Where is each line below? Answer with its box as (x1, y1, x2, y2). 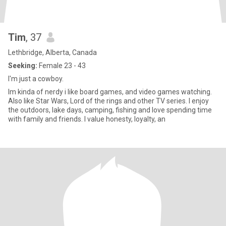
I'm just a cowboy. (8, 75, 64, 83)
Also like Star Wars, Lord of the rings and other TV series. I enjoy (8, 97, 209, 105)
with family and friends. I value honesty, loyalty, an (8, 115, 165, 123)
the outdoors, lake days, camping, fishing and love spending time (8, 106, 212, 114)
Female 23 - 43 (37, 62, 86, 70)
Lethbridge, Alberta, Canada (8, 48, 97, 56)
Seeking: (8, 62, 37, 70)
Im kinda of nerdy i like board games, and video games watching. (8, 88, 212, 96)
